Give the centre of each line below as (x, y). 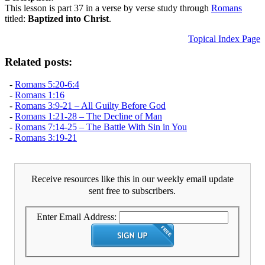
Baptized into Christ (68, 18)
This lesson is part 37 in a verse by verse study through (108, 8)
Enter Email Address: (77, 216)
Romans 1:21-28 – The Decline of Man (88, 117)
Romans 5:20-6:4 (47, 85)
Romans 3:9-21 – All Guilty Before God (90, 106)
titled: (16, 18)
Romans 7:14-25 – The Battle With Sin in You (101, 127)
